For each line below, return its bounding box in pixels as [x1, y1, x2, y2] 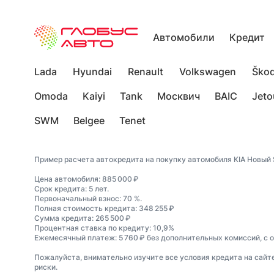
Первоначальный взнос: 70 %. [34, 194, 142, 203]
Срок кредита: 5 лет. [34, 184, 109, 193]
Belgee [73, 114, 105, 127]
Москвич [157, 90, 201, 102]
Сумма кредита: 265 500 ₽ [34, 213, 131, 223]
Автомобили [153, 31, 215, 43]
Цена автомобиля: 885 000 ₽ [34, 174, 139, 183]
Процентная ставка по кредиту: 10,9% [34, 223, 174, 232]
